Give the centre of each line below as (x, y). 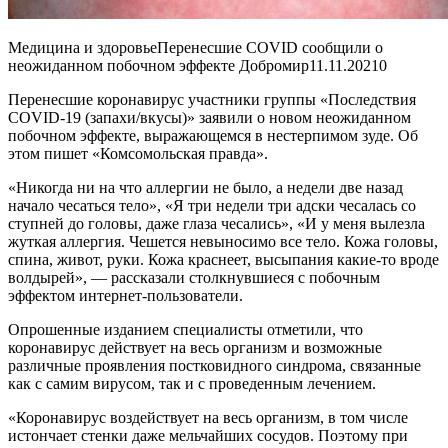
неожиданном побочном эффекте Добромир (158, 65)
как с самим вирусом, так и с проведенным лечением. (192, 383)
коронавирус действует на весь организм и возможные (195, 347)
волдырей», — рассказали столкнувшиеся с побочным (194, 277)
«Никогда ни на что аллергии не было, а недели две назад (205, 187)
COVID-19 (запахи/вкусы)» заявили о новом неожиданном (209, 117)
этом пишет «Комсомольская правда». (138, 153)
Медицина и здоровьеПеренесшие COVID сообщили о (195, 47)
